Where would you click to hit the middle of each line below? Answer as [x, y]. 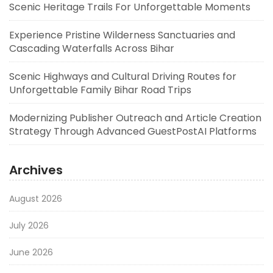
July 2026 [29, 226]
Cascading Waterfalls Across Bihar [92, 49]
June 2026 [31, 253]
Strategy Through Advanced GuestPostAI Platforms [133, 132]
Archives [36, 170]
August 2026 [36, 199]
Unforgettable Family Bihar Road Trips [100, 90]
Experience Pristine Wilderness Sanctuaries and [122, 35]
